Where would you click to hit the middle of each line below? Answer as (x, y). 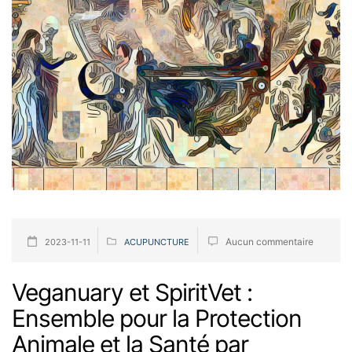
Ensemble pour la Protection (157, 318)
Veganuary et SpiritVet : (132, 292)
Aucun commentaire (269, 241)
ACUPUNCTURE (156, 242)
